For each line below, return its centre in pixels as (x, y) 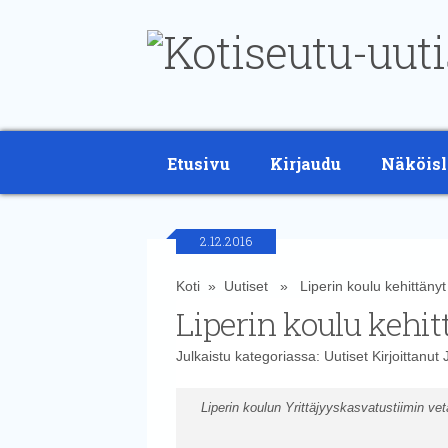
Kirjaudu (305, 163)
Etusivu (198, 163)
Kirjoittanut (405, 356)
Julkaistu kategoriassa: (249, 356)
